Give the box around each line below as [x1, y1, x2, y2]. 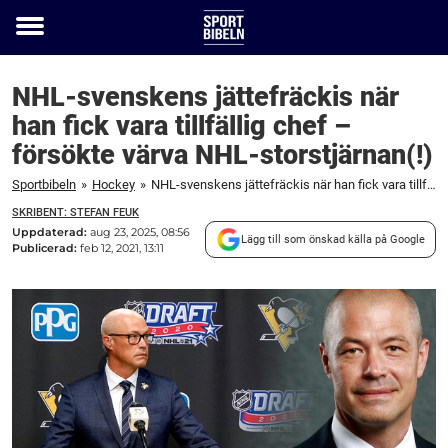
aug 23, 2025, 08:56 [90, 224, 190, 239]
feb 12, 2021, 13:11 [80, 240, 164, 255]
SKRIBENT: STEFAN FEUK [12, 206, 139, 219]
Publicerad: [12, 240, 80, 255]
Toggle [16, 30, 70, 52]
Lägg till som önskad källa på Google [241, 232, 425, 246]
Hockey [92, 177, 135, 192]
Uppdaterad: [12, 224, 90, 239]
